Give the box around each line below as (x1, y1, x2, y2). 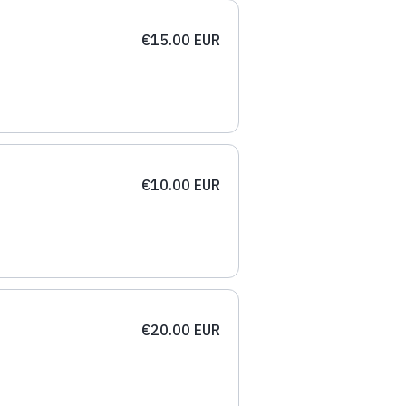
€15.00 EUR (140, 30, 220, 49)
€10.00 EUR (140, 175, 220, 194)
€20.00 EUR (140, 320, 220, 339)
